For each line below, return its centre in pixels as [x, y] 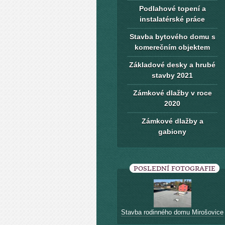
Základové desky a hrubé [172, 65]
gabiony [172, 132]
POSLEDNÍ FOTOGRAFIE [174, 168]
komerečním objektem [172, 47]
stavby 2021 [172, 75]
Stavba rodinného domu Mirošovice [172, 212]
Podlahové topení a [172, 9]
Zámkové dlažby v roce [172, 93]
